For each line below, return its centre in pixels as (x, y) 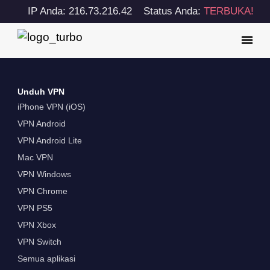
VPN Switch (39, 242)
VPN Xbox (36, 225)
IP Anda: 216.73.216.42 (80, 11)
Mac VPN (35, 158)
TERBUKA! (229, 11)
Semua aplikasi (46, 259)
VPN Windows (44, 174)
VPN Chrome (42, 191)
